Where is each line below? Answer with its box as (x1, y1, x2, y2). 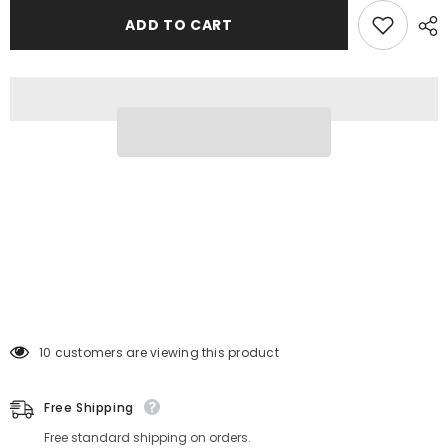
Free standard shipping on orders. (44, 429, 251, 446)
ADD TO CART (125, 15, 233, 35)
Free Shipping (44, 399, 134, 416)
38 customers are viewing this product (39, 344, 282, 361)
